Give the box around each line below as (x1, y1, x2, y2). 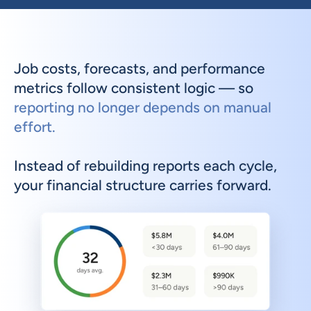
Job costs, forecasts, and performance (14, 60, 265, 77)
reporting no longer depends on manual (14, 99, 271, 116)
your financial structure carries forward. (14, 176, 271, 194)
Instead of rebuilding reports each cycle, (14, 157, 277, 174)
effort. (14, 118, 56, 135)
